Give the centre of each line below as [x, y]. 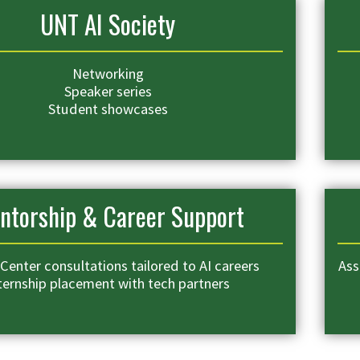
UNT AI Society [108, 23]
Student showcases [108, 108]
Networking [108, 73]
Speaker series [108, 91]
